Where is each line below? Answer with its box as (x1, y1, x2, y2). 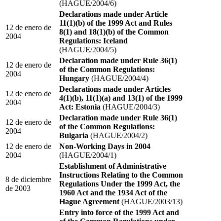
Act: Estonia (59, 102, 101, 111)
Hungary (59, 74, 89, 82)
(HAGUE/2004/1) (59, 150, 116, 159)
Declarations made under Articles (59, 84, 171, 93)
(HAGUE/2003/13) (119, 197, 183, 206)
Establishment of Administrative (59, 161, 166, 170)
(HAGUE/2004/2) (88, 131, 147, 140)
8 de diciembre (5, 175, 51, 184)
